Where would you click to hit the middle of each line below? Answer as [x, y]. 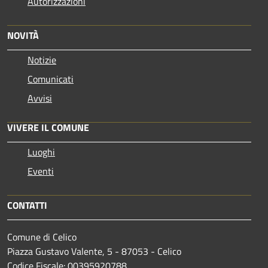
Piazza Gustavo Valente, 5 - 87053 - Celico [94, 251]
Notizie [42, 60]
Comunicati [51, 79]
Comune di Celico [42, 237]
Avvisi [40, 98]
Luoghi [41, 152]
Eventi [41, 171]
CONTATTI [27, 205]
